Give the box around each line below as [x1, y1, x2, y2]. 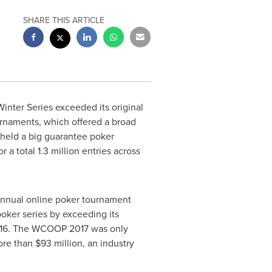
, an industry [82, 236, 134, 250]
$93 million [35, 236, 83, 250]
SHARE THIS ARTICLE [23, 14, 105, 27]
